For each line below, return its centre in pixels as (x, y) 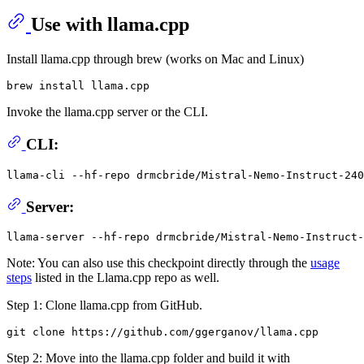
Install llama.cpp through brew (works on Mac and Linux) (155, 58)
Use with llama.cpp (110, 24)
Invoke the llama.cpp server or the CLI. (107, 111)
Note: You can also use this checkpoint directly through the (158, 263)
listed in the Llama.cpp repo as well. (126, 278)
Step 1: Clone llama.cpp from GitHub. (104, 305)
